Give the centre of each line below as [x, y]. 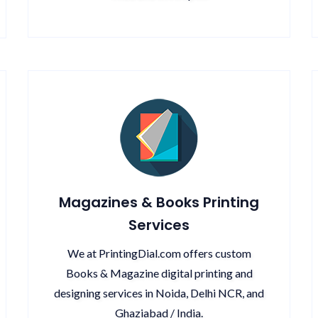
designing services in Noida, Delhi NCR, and [159, 293]
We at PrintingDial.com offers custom [159, 253]
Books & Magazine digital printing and [159, 273]
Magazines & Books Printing [159, 202]
